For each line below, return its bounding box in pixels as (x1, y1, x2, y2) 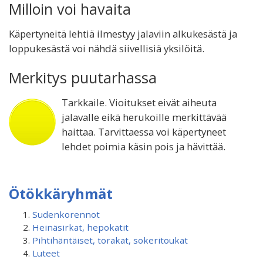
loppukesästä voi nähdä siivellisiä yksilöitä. (9, 42, 204, 55)
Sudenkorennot (32, 208, 100, 220)
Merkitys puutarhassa (9, 68, 157, 87)
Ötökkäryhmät (9, 184, 113, 203)
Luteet (32, 247, 60, 259)
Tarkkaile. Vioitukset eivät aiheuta (62, 96, 217, 109)
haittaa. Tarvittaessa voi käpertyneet (62, 125, 226, 139)
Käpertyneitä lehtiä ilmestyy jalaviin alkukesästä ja (9, 27, 237, 41)
